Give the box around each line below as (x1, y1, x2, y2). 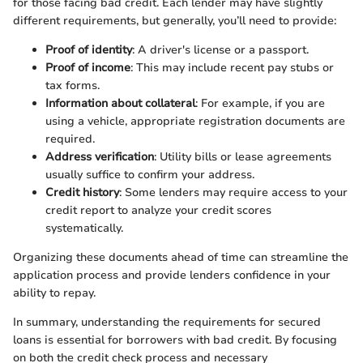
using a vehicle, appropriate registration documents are (45, 113, 345, 129)
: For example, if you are (195, 95, 325, 111)
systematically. (45, 220, 123, 236)
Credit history (45, 184, 119, 200)
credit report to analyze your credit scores (45, 202, 271, 218)
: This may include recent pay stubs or (130, 59, 334, 75)
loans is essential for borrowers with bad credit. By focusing (13, 331, 337, 348)
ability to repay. (13, 284, 96, 301)
